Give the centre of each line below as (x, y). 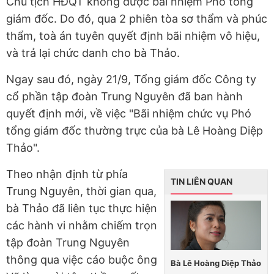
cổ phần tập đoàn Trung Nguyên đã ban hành (124, 97)
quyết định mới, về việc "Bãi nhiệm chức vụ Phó (129, 114)
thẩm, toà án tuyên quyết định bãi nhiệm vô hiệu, (133, 36)
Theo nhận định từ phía (67, 174)
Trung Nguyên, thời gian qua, (81, 191)
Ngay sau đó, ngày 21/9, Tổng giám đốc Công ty (131, 80)
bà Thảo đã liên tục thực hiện (82, 209)
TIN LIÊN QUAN (202, 182)
